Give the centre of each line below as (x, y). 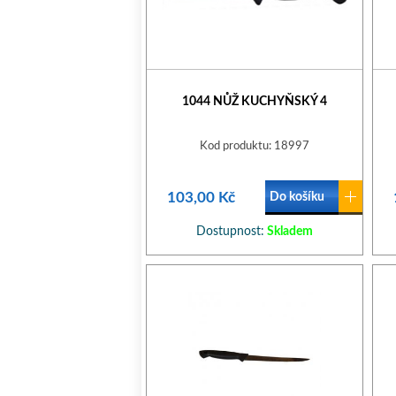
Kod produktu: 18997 (255, 146)
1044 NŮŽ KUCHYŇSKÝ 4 (255, 102)
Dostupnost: (230, 232)
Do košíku (297, 197)
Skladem (289, 232)
